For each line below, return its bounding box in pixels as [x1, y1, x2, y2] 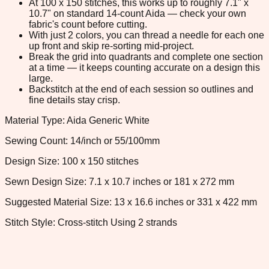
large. [29, 73, 53, 83]
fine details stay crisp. [29, 94, 120, 105]
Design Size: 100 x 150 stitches [5, 156, 139, 166]
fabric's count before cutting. [29, 19, 147, 29]
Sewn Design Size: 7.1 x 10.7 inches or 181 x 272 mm [5, 176, 234, 187]
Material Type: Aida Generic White [5, 115, 150, 125]
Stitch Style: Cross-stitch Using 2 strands [5, 217, 177, 228]
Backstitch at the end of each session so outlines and [29, 83, 253, 94]
